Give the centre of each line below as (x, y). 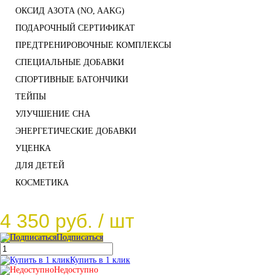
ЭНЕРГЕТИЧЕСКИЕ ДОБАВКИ (76, 131)
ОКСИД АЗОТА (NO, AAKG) (70, 11)
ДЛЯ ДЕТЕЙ (40, 166)
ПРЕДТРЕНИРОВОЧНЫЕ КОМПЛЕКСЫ (93, 45)
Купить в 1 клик (100, 260)
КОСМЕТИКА (42, 183)
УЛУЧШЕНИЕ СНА (53, 114)
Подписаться (80, 238)
